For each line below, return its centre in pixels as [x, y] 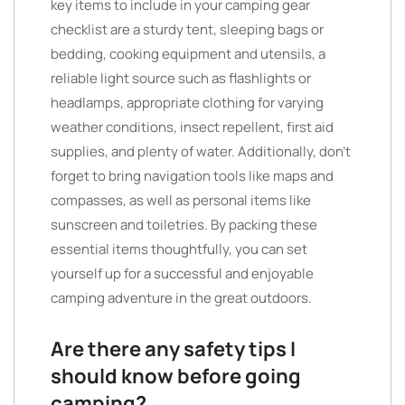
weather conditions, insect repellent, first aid [192, 127]
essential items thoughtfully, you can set [179, 249]
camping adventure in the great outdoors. [181, 298]
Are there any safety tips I [173, 349]
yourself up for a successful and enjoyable [182, 273]
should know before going [176, 376]
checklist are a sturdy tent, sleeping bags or [187, 29]
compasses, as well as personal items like [181, 200]
